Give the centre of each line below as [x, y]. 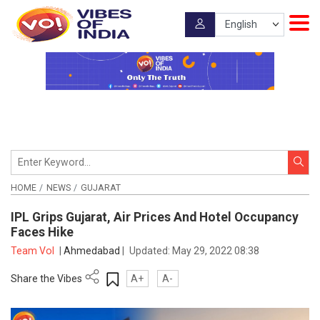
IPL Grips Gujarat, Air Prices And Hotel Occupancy [155, 217]
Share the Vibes [46, 278]
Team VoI [34, 250]
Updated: [150, 250]
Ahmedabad [93, 250]
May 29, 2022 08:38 [215, 250]
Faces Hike [42, 232]
